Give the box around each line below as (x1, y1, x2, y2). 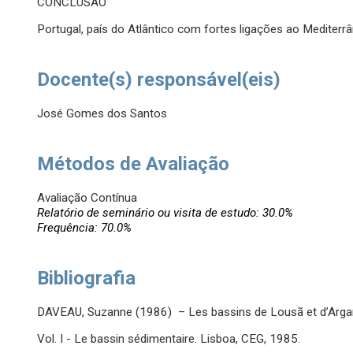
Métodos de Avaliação (37, 153, 230, 176)
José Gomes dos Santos (37, 106, 168, 121)
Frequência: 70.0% (37, 221, 132, 236)
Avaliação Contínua (37, 191, 138, 206)
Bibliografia (37, 267, 136, 290)
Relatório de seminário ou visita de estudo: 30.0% (37, 206, 294, 221)
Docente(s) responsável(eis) (37, 69, 281, 91)
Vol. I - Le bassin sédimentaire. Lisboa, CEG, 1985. (37, 332, 301, 347)
